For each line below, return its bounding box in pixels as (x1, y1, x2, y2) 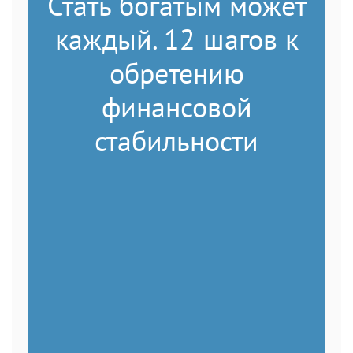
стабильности (95, 121, 258, 159)
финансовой (101, 87, 252, 125)
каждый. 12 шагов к (54, 20, 299, 58)
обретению (109, 54, 244, 91)
